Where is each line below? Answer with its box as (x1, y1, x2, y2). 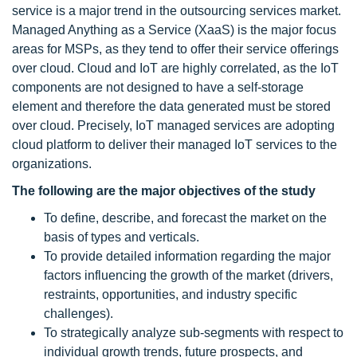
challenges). (44, 307, 113, 320)
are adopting (264, 119, 335, 132)
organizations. (12, 157, 92, 171)
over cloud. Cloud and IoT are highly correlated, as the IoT (12, 61, 339, 75)
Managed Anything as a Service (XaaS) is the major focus (12, 23, 336, 37)
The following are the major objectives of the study (12, 184, 316, 198)
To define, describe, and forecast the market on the (44, 211, 327, 225)
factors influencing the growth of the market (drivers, (44, 269, 333, 282)
